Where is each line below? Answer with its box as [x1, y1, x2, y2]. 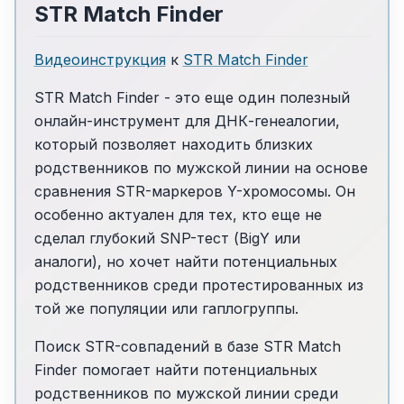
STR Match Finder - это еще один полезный [33, 88, 350, 107]
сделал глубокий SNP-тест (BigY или [33, 229, 300, 248]
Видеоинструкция [33, 50, 166, 69]
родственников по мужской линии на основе [33, 159, 368, 178]
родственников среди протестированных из [33, 276, 363, 295]
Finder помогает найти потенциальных [33, 361, 317, 380]
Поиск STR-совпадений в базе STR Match [33, 337, 341, 356]
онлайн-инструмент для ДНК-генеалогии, [33, 112, 340, 131]
